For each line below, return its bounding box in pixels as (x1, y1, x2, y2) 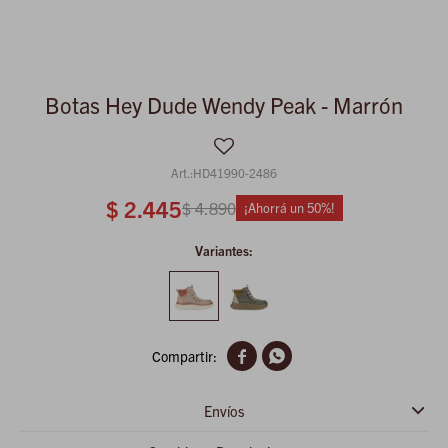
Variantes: (195, 242, 253, 259)
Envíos (203, 402, 245, 420)
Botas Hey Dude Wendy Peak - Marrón (45, 91, 403, 118)
